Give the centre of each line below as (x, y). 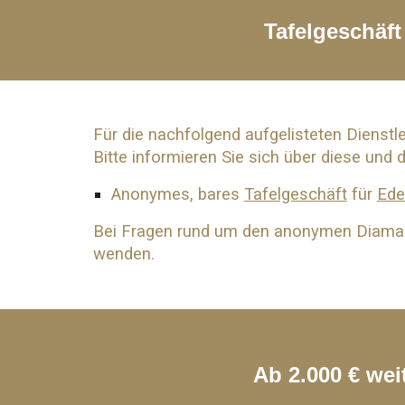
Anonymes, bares (175, 194)
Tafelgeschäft (295, 194)
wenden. (123, 254)
